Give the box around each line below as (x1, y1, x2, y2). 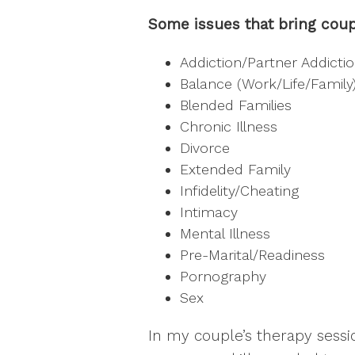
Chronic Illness (180, 117, 277, 135)
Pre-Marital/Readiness (180, 246, 325, 263)
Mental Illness (180, 224, 270, 242)
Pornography (180, 267, 266, 284)
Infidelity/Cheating (180, 181, 299, 199)
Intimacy (180, 203, 238, 220)
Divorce (180, 139, 230, 156)
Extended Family (180, 160, 291, 177)
